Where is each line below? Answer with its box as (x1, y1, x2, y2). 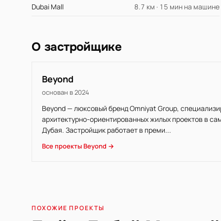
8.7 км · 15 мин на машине (134, 2, 220, 11)
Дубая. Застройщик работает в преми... (42, 125, 171, 135)
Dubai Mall (32, 2, 64, 11)
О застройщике (32, 39, 122, 54)
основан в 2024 (42, 88, 89, 97)
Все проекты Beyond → (42, 142, 114, 150)
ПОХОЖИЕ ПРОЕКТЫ (32, 204, 105, 212)
